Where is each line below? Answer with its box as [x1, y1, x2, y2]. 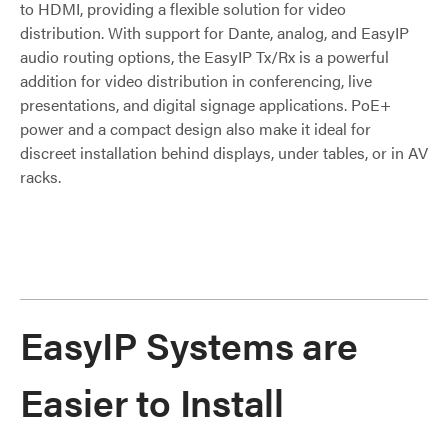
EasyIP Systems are [20, 316, 359, 371]
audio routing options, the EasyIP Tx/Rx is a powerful [20, 44, 389, 68]
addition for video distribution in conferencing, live [20, 68, 372, 92]
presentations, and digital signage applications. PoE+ [20, 92, 391, 116]
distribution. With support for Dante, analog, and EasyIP [20, 20, 409, 44]
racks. [20, 164, 61, 188]
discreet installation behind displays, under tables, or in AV [20, 140, 428, 164]
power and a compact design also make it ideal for [20, 116, 371, 140]
